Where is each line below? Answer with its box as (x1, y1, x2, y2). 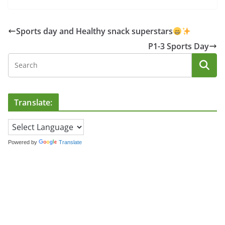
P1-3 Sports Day (148, 41, 209, 52)
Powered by (8, 139, 39, 146)
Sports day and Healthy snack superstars (16, 26, 173, 37)
